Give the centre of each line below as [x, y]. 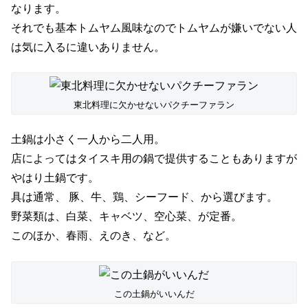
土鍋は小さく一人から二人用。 [88, 140]
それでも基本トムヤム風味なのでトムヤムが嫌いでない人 [154, 27]
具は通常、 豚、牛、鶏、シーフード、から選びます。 [144, 197]
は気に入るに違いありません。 [88, 47]
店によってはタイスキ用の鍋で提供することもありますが [154, 159]
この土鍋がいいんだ [154, 294]
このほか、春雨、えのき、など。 [93, 236]
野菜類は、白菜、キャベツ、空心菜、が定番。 [126, 217]
